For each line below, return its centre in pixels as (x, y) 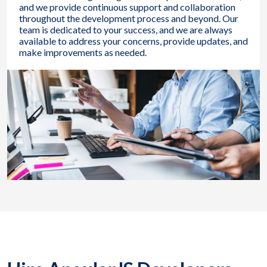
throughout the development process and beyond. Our (129, 18)
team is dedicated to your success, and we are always (126, 29)
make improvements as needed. (83, 52)
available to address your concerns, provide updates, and (133, 41)
